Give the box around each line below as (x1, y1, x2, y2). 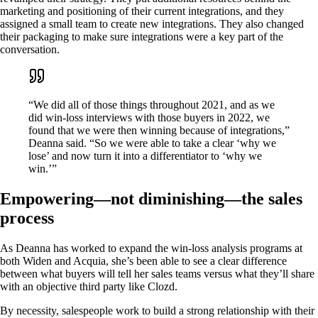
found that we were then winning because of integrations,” (28, 124, 290, 137)
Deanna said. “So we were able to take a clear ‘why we (28, 137, 276, 150)
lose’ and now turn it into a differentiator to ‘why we (28, 150, 262, 163)
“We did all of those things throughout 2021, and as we (28, 99, 275, 111)
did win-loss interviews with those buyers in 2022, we (28, 111, 270, 124)
